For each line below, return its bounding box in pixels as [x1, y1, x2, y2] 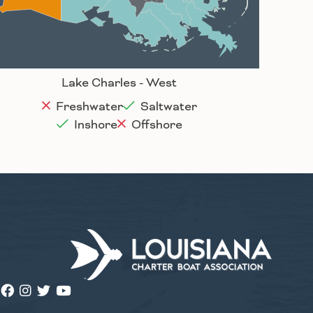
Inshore [71, 117, 117, 134]
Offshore [128, 117, 182, 134]
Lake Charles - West [61, 75, 177, 92]
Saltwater [137, 99, 197, 116]
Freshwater [52, 99, 123, 116]
